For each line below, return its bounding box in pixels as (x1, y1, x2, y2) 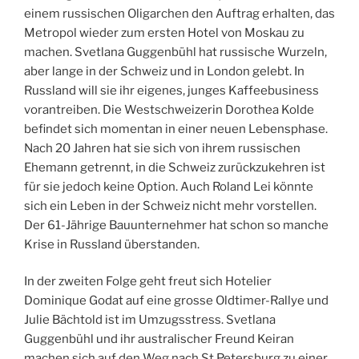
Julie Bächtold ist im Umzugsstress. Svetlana (24, 313, 276, 328)
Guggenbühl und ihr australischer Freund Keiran (24, 332, 294, 347)
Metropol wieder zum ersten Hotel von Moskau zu (24, 25, 305, 40)
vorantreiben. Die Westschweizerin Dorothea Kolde (24, 102, 314, 117)
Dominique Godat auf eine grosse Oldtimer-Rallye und (24, 293, 329, 309)
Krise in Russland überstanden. (24, 236, 200, 252)
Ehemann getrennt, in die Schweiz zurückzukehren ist (24, 159, 325, 175)
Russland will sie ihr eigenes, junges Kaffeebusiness (24, 83, 319, 98)
